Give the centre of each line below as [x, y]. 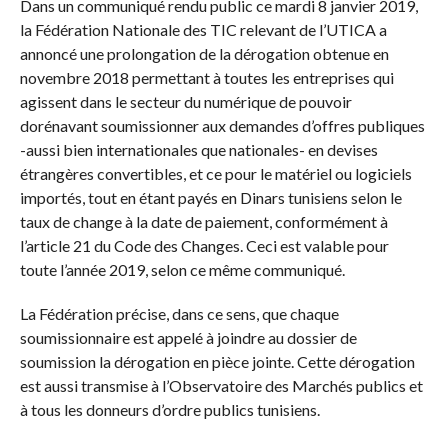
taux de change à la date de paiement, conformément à [203, 222]
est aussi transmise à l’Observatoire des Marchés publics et [221, 386]
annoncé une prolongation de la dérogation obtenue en [204, 54]
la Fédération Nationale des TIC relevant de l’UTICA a [203, 30]
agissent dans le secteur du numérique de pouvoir [185, 102]
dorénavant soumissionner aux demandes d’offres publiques [222, 126]
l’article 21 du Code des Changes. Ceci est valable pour [204, 246]
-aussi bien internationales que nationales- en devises [198, 150]
